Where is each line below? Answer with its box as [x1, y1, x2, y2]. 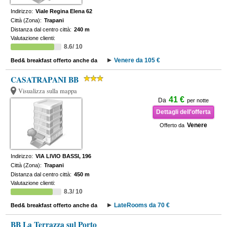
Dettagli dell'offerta [156, 108, 211, 116]
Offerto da [159, 122, 184, 128]
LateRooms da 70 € [114, 202, 170, 209]
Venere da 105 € [114, 57, 161, 64]
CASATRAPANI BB [11, 74, 79, 85]
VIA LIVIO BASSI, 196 [35, 153, 92, 159]
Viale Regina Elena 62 [35, 8, 93, 14]
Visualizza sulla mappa [18, 87, 78, 95]
